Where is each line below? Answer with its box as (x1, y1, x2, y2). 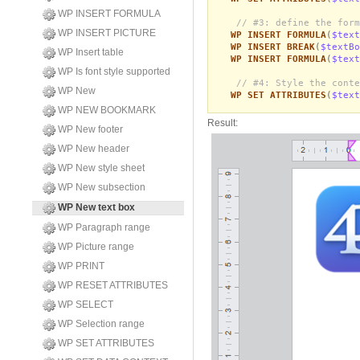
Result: (207, 117, 238, 129)
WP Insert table (58, 47, 124, 58)
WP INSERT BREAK (230, 41, 315, 52)
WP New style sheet (58, 162, 145, 174)
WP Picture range (58, 241, 134, 252)
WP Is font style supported (58, 66, 170, 77)
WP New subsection (58, 182, 145, 193)
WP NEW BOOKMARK (58, 104, 156, 116)
